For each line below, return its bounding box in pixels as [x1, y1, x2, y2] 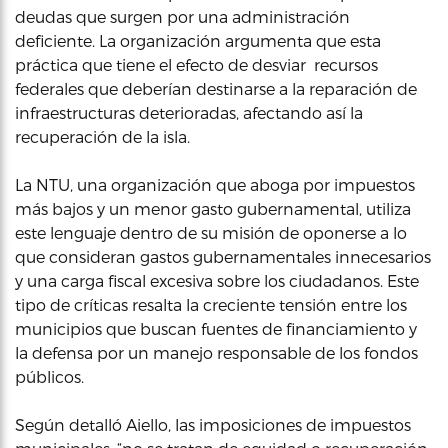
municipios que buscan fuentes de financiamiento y [15, 318, 417, 338]
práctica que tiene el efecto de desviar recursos [15, 54, 378, 74]
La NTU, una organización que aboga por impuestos [15, 174, 415, 194]
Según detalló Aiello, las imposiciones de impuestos [15, 414, 411, 434]
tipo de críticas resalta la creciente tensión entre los [15, 294, 407, 314]
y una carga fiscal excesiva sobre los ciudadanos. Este [15, 270, 419, 290]
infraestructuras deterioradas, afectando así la [15, 102, 363, 122]
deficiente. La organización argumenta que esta [15, 30, 381, 50]
